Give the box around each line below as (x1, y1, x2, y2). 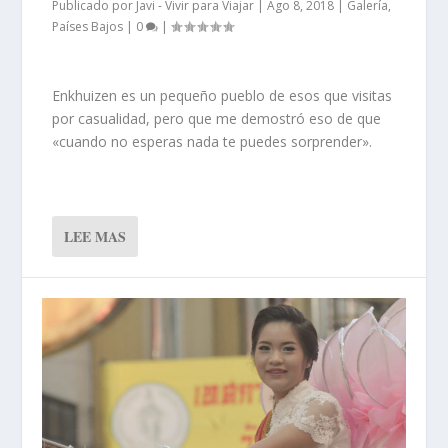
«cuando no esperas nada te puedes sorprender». (52, 132, 373, 152)
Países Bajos (52, 17, 124, 35)
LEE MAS (64, 225, 127, 247)
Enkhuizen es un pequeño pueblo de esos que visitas (52, 86, 393, 106)
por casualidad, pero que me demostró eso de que (52, 109, 382, 129)
